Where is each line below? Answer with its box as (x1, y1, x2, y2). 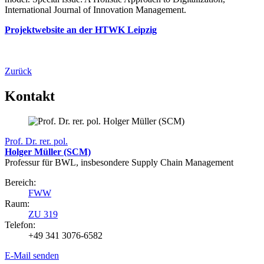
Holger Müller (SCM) (5, 147, 91, 157)
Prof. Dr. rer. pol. (5, 136, 68, 147)
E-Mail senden (5, 250, 59, 261)
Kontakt (5, 88, 55, 104)
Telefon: (5, 220, 35, 230)
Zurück (5, 66, 32, 77)
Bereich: (5, 177, 36, 188)
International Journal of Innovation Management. (5, 5, 189, 15)
